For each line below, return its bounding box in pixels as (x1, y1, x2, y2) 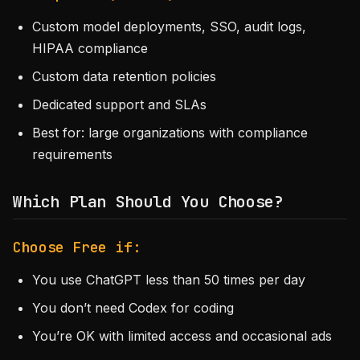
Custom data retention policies (32, 68, 216, 84)
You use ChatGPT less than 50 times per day (32, 272, 305, 288)
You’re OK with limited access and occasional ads (32, 328, 332, 344)
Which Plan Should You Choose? (13, 191, 284, 212)
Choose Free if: (13, 238, 141, 256)
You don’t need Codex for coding (32, 300, 234, 316)
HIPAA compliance (32, 40, 148, 56)
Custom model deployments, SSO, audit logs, (32, 18, 306, 35)
